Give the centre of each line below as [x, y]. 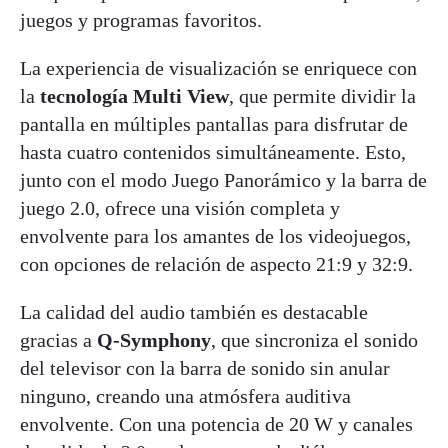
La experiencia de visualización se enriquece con [218, 68]
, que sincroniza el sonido [314, 340]
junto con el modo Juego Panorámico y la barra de [223, 180]
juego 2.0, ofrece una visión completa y [180, 208]
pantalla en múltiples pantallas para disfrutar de [214, 124]
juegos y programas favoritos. [141, 20]
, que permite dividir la [322, 96]
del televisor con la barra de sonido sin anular [205, 368]
